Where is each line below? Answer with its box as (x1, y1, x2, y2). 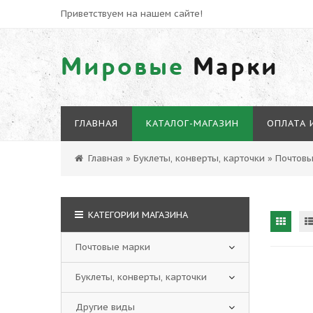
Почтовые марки (75, 241, 150, 253)
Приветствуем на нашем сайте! (61, 8, 203, 20)
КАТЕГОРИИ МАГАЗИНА (85, 209, 188, 221)
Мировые (61, 50, 184, 84)
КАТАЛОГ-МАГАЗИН (146, 117, 239, 129)
